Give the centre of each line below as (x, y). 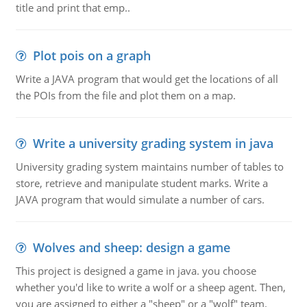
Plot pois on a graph (91, 56)
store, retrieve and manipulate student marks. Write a (142, 183)
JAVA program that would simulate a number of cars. (140, 199)
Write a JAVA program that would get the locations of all (147, 79)
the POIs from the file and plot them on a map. (125, 95)
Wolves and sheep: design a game (131, 247)
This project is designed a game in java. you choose (136, 271)
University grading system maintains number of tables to (149, 167)
